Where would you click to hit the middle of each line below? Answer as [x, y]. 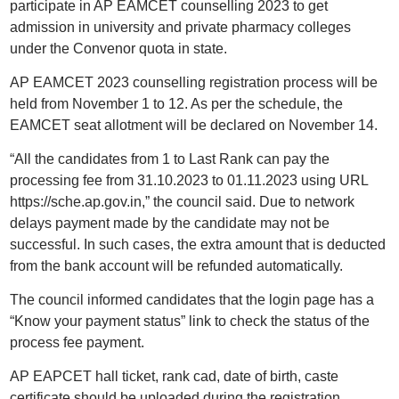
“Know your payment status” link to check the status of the [189, 321]
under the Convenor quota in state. [118, 49]
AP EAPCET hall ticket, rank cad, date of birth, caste [174, 376]
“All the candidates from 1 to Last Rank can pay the [169, 159]
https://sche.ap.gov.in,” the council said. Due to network [182, 202]
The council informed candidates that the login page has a [191, 300]
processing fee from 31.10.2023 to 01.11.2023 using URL [188, 180]
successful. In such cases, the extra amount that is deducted [197, 244]
